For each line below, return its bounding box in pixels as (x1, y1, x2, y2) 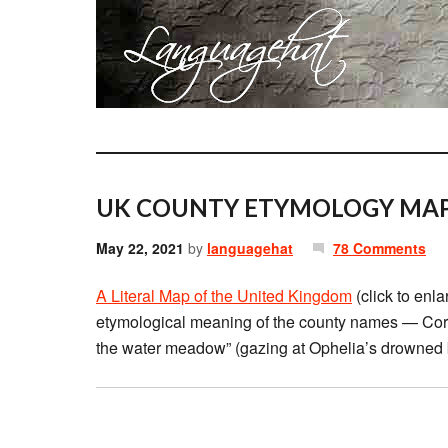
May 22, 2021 (96, 238, 184, 258)
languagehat (207, 238, 293, 258)
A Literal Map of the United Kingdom (96, 284, 352, 307)
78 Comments (333, 238, 426, 258)
